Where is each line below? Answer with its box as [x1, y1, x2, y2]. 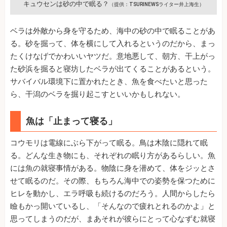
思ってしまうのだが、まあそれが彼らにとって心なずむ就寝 [10, 214, 215, 223]
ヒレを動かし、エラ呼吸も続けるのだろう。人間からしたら [10, 188, 215, 198]
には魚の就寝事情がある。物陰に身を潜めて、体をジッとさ [10, 163, 215, 173]
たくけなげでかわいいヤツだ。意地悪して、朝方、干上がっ [10, 51, 215, 61]
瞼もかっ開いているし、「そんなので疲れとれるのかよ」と [10, 201, 215, 211]
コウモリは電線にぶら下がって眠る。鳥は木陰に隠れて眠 [10, 138, 208, 147]
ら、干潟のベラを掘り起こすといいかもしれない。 [10, 89, 185, 99]
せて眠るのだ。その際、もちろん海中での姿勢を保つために [10, 176, 215, 185]
